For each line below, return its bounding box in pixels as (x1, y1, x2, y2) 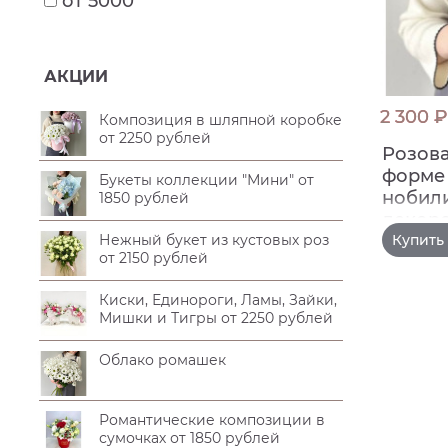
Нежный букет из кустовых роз (98, 230, 329, 249)
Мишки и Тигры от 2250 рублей (98, 308, 333, 327)
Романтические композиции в (98, 410, 325, 429)
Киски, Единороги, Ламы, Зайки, (98, 290, 337, 309)
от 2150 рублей (98, 248, 208, 267)
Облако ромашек (98, 350, 226, 369)
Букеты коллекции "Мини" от (98, 170, 314, 189)
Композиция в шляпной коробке (98, 110, 342, 129)
